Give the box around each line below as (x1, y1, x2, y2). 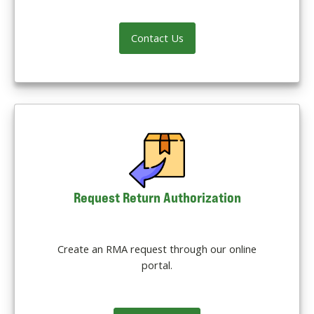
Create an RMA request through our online (57, 242, 257, 257)
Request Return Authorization (73, 189, 241, 207)
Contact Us (130, 31, 184, 46)
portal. (142, 258, 172, 273)
